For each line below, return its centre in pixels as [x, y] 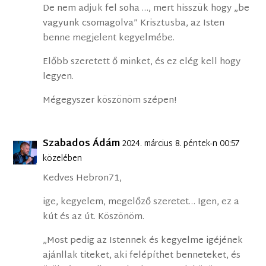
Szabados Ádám [82, 144]
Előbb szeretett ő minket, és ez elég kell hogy [142, 62]
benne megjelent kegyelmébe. [109, 39]
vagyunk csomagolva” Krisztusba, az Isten [134, 24]
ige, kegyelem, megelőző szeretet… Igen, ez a [141, 202]
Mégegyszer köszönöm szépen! [110, 101]
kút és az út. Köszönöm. [94, 217]
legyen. [58, 77]
